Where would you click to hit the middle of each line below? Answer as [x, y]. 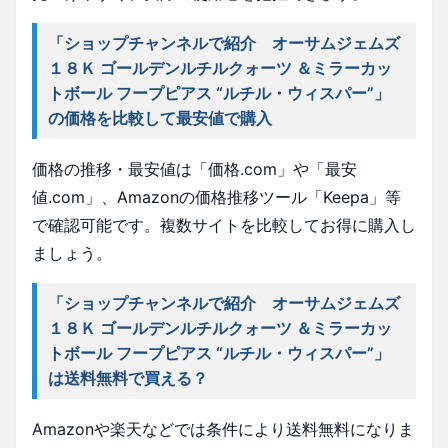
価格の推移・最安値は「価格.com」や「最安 [194, 168]
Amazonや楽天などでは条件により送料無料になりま [223, 428]
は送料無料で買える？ [128, 377]
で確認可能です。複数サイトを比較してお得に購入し [224, 224]
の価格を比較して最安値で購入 [160, 117]
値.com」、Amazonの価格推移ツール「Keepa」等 [216, 196]
